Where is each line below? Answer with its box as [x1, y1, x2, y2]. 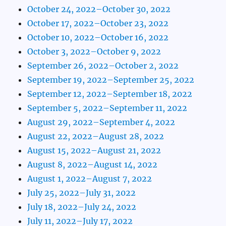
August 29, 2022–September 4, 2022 [27, 117, 176, 128]
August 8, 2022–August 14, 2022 [27, 159, 158, 170]
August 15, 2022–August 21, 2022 [27, 145, 161, 156]
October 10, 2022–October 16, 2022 [27, 32, 169, 43]
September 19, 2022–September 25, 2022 [27, 75, 195, 85]
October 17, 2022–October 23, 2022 [27, 18, 169, 29]
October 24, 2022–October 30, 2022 [27, 4, 171, 15]
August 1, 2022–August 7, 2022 [27, 174, 152, 184]
